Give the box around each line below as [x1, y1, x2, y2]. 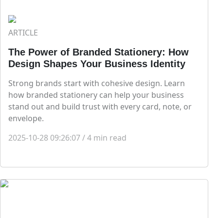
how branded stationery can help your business [8, 90, 184, 101]
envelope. [8, 113, 44, 124]
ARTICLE [8, 27, 38, 38]
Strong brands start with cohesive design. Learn [8, 78, 185, 89]
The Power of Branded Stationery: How [8, 47, 189, 58]
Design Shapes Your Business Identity [8, 58, 185, 70]
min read [93, 132, 127, 144]
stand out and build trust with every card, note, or [8, 101, 192, 112]
